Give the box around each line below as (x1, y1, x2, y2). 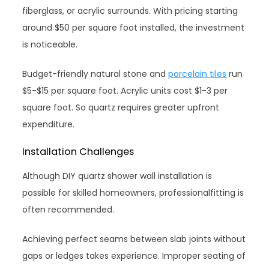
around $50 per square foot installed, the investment (22, 21, 245, 34)
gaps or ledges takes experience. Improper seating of (22, 249, 246, 262)
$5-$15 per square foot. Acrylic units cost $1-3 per (22, 84, 228, 97)
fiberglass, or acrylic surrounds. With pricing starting (22, 4, 238, 17)
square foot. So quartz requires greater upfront (22, 101, 220, 113)
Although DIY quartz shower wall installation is (22, 169, 213, 182)
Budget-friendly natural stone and (22, 67, 169, 80)
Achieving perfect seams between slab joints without (22, 232, 246, 245)
